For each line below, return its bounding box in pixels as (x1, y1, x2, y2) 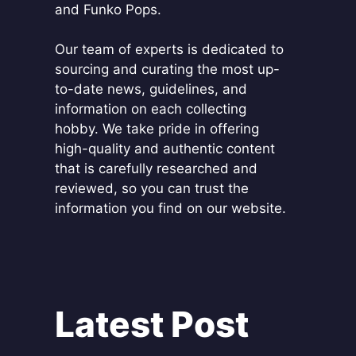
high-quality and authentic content (54, 141, 275, 157)
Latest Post (54, 303, 249, 346)
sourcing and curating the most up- (54, 61, 280, 77)
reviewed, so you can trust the (54, 180, 249, 196)
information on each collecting (54, 101, 246, 117)
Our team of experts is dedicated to (54, 41, 284, 57)
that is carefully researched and (54, 161, 257, 176)
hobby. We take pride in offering (54, 121, 259, 137)
